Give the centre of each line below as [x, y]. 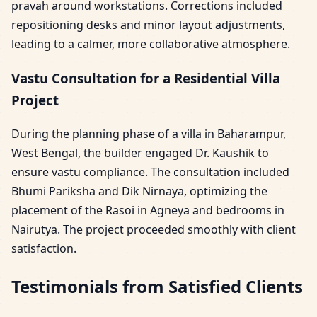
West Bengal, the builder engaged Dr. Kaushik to [140, 152]
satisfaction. [44, 248]
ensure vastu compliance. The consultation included [150, 172]
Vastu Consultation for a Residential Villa [146, 79]
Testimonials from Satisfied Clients [157, 286]
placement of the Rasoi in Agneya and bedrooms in [148, 210]
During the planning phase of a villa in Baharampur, [149, 133]
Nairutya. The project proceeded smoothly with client [154, 229]
